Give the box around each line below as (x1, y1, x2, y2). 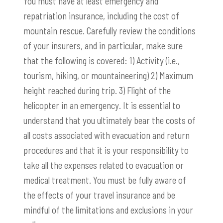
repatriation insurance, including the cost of (23, 10, 179, 22)
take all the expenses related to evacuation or (23, 159, 184, 171)
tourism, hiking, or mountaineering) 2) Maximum (23, 70, 193, 82)
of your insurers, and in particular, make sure (23, 40, 183, 52)
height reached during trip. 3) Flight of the (23, 85, 171, 97)
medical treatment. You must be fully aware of (23, 174, 186, 186)
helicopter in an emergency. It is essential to (23, 100, 180, 111)
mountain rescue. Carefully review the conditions (23, 25, 196, 37)
